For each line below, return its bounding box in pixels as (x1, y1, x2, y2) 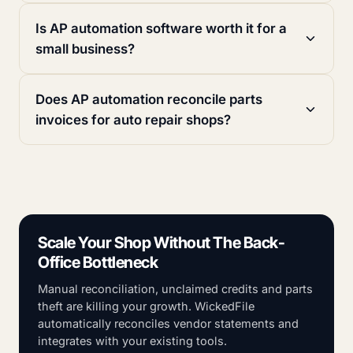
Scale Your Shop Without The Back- (38, 233, 285, 253)
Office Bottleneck (38, 253, 158, 273)
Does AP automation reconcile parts (35, 91, 262, 108)
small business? (35, 41, 135, 58)
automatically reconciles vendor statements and (38, 317, 299, 331)
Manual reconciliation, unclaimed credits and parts (38, 282, 313, 296)
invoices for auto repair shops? (35, 112, 231, 128)
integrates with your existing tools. (38, 334, 227, 348)
